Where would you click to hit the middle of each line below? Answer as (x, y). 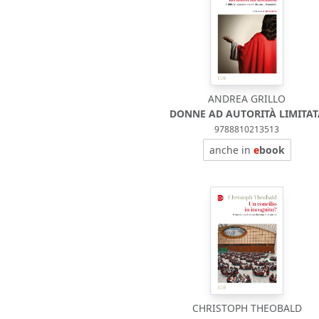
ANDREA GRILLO (247, 99)
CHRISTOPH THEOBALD (247, 308)
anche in (231, 150)
